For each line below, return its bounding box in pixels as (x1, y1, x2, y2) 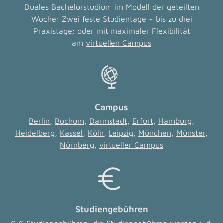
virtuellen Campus (86, 38, 151, 47)
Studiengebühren (75, 204, 148, 214)
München (138, 128, 171, 137)
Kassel (60, 128, 83, 137)
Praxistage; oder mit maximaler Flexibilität (33, 26, 190, 35)
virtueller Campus (99, 140, 163, 149)
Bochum (55, 116, 84, 125)
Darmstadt (89, 116, 127, 125)
